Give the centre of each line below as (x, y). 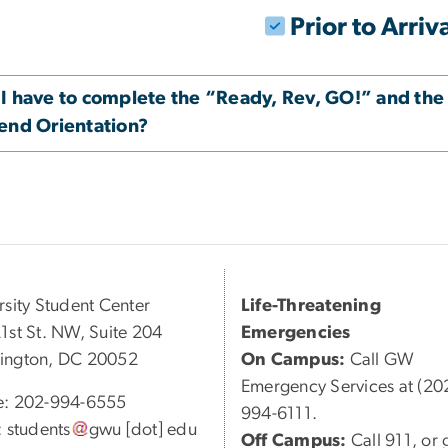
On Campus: (295, 360)
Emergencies (296, 333)
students (38, 430)
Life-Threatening (311, 306)
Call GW (382, 360)
